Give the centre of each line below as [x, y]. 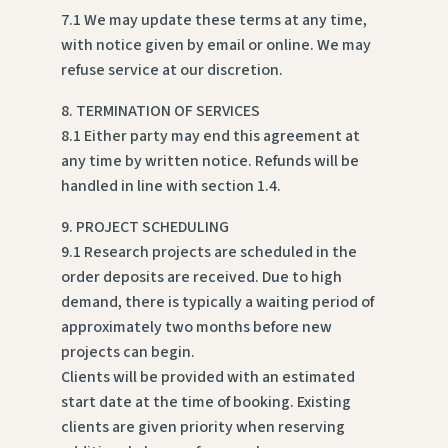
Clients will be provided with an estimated [207, 377]
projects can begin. [127, 352]
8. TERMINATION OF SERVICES [160, 111]
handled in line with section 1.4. [170, 186]
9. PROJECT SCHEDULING [144, 227]
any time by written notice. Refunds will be [209, 161]
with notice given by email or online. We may [215, 45]
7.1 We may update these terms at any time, [213, 20]
